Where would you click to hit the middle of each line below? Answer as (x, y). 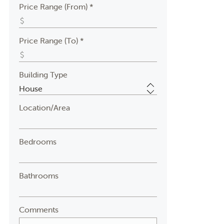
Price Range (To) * (51, 40)
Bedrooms (37, 141)
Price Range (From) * (56, 6)
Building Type (43, 74)
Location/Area (44, 107)
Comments (38, 209)
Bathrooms (38, 175)
